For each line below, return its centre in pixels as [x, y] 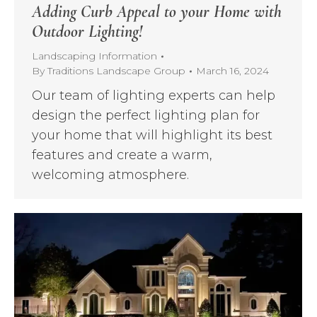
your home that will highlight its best [152, 136]
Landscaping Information [94, 56]
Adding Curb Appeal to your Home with [157, 12]
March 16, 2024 [232, 71]
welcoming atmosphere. [110, 175]
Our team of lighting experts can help [154, 96]
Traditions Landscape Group [116, 71]
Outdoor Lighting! [87, 32]
